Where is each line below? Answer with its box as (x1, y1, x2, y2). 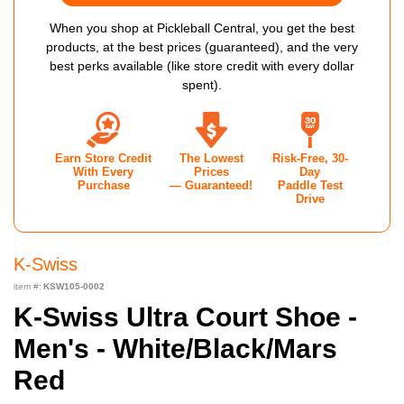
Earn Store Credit (55, 152, 152, 166)
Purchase (77, 179, 130, 193)
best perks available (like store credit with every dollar (50, 59, 354, 74)
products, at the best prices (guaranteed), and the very (46, 40, 358, 55)
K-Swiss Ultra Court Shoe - (14, 302, 357, 333)
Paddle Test (277, 179, 343, 193)
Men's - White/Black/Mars (14, 334, 337, 364)
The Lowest (179, 152, 243, 166)
